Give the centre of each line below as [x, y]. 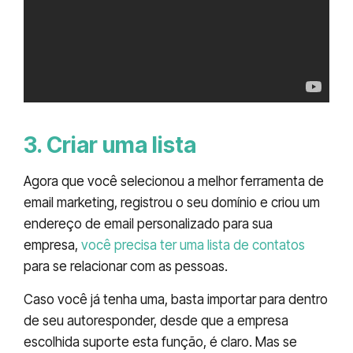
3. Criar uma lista [110, 145]
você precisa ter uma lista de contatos [193, 245]
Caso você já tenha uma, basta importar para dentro [176, 299]
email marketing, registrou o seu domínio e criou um [172, 203]
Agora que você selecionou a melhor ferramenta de [174, 182]
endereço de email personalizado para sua [148, 224]
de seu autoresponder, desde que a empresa [156, 320]
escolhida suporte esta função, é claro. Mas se [160, 342]
